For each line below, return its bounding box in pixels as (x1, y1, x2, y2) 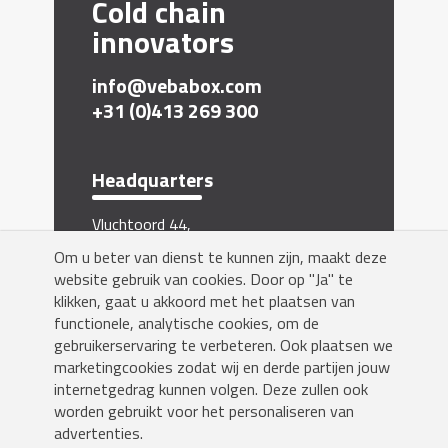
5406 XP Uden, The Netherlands (92, 232, 309, 257)
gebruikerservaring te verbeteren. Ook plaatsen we (54, 333, 393, 357)
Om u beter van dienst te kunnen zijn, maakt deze (54, 245, 387, 269)
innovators (92, 19, 234, 66)
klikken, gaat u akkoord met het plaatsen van (54, 289, 355, 313)
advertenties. (54, 421, 143, 445)
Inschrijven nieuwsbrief (92, 267, 293, 299)
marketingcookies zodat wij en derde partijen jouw (54, 355, 390, 379)
